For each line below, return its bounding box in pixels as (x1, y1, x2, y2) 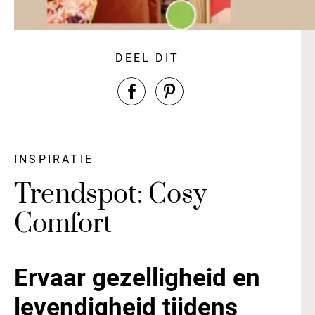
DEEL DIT (115, 51, 179, 65)
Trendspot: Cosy (14, 177, 207, 212)
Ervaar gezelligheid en (14, 263, 260, 292)
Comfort (14, 207, 112, 241)
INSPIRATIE (14, 152, 94, 166)
